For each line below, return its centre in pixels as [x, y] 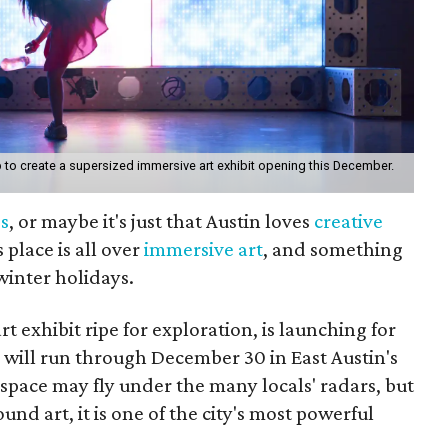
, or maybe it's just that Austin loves [162, 220]
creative [349, 220]
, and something [333, 248]
